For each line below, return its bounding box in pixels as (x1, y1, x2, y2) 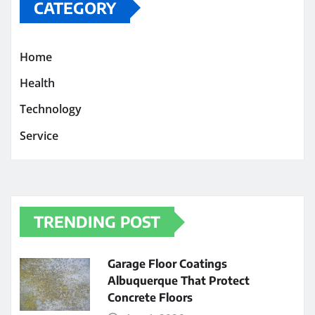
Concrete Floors (108, 290, 193, 305)
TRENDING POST (34, 212, 160, 232)
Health (20, 75, 55, 91)
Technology (20, 101, 82, 117)
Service (20, 127, 58, 143)
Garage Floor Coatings (108, 257, 227, 271)
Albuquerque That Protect (108, 274, 250, 288)
